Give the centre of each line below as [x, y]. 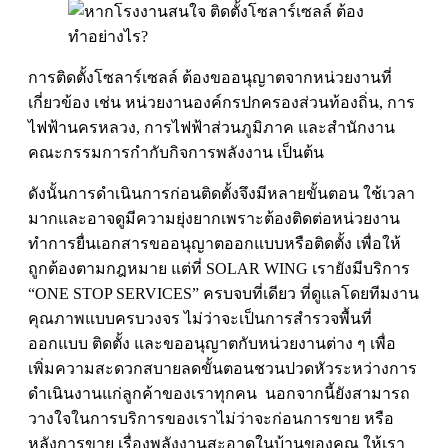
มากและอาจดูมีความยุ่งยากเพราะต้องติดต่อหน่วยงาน [214, 219]
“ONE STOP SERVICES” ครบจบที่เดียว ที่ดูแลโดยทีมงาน [223, 294]
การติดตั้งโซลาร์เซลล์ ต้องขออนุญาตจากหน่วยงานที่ [210, 78]
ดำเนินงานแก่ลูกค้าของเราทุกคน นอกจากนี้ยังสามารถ [219, 394]
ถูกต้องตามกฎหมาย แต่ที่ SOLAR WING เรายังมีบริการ [219, 269]
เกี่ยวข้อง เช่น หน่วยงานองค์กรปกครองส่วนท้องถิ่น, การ [221, 103]
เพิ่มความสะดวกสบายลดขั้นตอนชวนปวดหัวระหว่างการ [222, 369]
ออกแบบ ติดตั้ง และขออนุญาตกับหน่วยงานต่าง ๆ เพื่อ [212, 344]
